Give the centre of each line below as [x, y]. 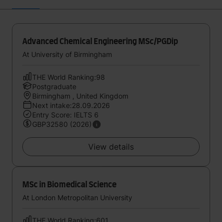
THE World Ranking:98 [69, 77]
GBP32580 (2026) [62, 124]
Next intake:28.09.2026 [71, 105]
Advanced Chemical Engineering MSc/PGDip [100, 42]
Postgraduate [54, 86]
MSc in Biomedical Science [69, 185]
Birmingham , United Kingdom [80, 96]
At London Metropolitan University [77, 197]
